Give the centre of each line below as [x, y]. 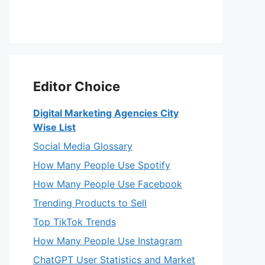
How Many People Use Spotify [102, 165]
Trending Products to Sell [90, 203]
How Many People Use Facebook [108, 184]
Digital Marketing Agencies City [106, 113]
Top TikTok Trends [75, 222]
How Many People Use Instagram [108, 241]
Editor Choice [77, 86]
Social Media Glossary [83, 146]
